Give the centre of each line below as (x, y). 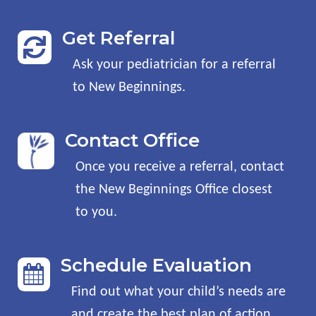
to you (95, 212)
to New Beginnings (127, 87)
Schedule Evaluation (156, 265)
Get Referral (119, 38)
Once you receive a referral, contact (180, 167)
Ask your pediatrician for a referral (174, 65)
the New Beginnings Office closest (174, 189)
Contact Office (132, 140)
